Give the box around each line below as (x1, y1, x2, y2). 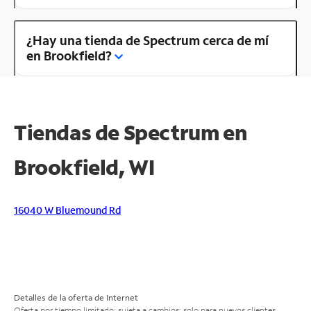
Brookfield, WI (14, 153, 155, 180)
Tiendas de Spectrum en (14, 118, 251, 146)
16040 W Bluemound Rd (14, 203, 121, 217)
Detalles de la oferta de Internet (14, 292, 138, 303)
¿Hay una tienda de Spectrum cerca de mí (26, 31, 269, 49)
